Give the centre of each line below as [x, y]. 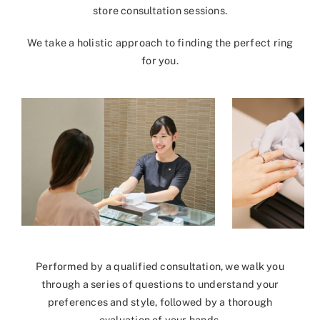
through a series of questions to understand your [160, 284]
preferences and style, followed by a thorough [160, 302]
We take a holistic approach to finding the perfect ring [160, 43]
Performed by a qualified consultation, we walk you [160, 266]
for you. [160, 61]
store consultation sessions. [160, 11]
